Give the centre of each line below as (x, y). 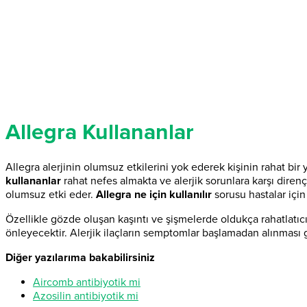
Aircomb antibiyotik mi (87, 282)
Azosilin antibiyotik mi (86, 296)
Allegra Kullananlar (100, 133)
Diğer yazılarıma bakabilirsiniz (80, 257)
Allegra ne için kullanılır (154, 194)
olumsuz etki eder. (51, 194)
